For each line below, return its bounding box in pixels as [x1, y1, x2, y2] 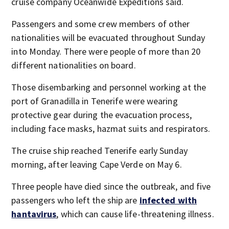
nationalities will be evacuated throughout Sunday [11, 32, 205, 43]
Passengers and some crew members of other [11, 18, 190, 30]
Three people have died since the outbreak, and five [11, 180, 211, 192]
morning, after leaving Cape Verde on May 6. [11, 158, 182, 170]
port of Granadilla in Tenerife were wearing [11, 95, 178, 107]
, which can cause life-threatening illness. [56, 208, 214, 220]
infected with [139, 194, 197, 206]
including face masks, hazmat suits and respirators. [11, 123, 211, 134]
